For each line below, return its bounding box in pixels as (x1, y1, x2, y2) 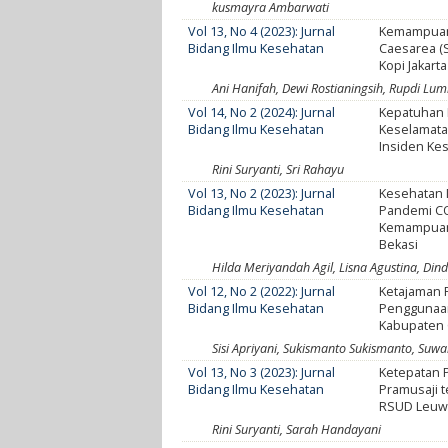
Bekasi (379, 235, 419, 253)
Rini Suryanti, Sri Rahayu (212, 160, 344, 178)
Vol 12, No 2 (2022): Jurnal (188, 282, 336, 300)
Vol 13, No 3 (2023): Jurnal (188, 363, 336, 381)
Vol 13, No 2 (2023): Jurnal (188, 184, 336, 202)
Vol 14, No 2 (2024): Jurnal (188, 103, 336, 121)
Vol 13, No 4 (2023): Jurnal (188, 22, 336, 40)
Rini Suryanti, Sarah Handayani (212, 420, 381, 438)
